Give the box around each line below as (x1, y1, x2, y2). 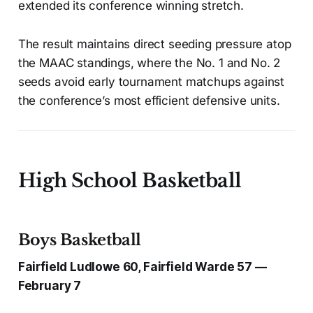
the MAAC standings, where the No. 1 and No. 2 (17, 56, 281, 71)
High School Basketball (17, 169, 242, 193)
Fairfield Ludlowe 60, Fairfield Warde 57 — (17, 260, 267, 275)
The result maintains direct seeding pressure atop (17, 37, 291, 52)
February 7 (17, 279, 82, 293)
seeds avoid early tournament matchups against (17, 75, 285, 89)
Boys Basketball (17, 231, 142, 250)
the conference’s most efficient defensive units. (17, 94, 280, 108)
